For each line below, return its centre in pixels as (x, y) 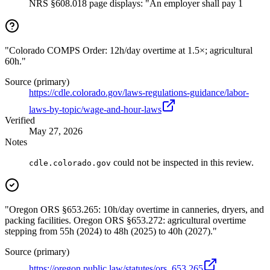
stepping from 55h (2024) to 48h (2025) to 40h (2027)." (111, 231)
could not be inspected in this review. (182, 163)
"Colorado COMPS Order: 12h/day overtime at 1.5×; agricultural (129, 51)
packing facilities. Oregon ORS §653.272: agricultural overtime (125, 221)
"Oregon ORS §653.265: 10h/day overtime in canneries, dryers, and (134, 210)
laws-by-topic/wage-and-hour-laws (95, 110)
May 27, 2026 (56, 131)
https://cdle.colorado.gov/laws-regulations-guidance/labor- (139, 93)
